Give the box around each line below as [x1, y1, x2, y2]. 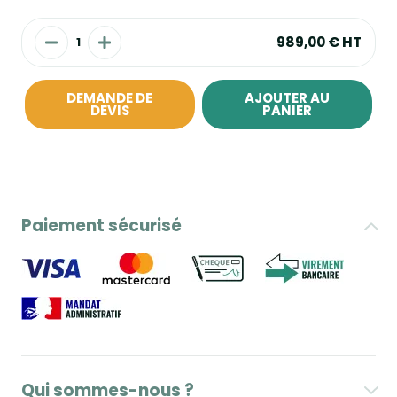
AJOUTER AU [244, 89, 330, 107]
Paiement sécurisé [21, 214, 182, 237]
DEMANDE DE [66, 89, 153, 107]
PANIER [261, 101, 312, 120]
